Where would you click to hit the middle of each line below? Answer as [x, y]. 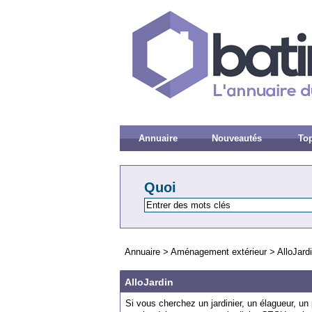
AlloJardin [149, 282]
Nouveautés [236, 138]
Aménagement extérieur [219, 252]
